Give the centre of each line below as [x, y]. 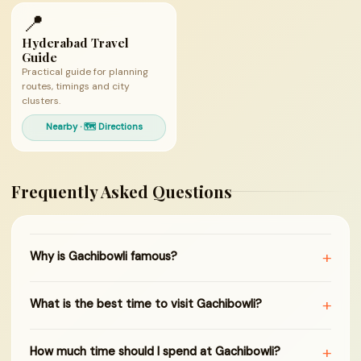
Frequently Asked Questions [122, 191]
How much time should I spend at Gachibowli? [155, 351]
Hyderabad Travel [75, 43]
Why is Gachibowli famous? [104, 256]
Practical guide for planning [85, 72]
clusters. [41, 101]
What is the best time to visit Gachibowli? [146, 304]
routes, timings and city [76, 86]
